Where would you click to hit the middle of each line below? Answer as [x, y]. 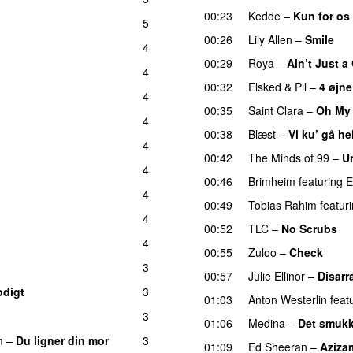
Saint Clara [276, 110]
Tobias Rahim [282, 204]
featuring [321, 181]
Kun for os [321, 15]
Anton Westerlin [288, 299]
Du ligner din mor [62, 340]
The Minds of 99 [289, 157]
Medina [267, 323]
